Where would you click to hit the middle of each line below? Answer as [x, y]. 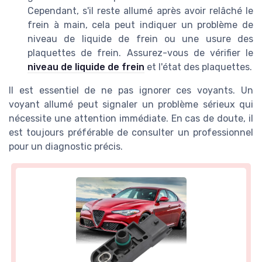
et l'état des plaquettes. [198, 67]
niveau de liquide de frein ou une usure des [140, 39]
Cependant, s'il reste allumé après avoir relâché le [140, 11]
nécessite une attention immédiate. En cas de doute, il [131, 119]
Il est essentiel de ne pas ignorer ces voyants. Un [131, 91]
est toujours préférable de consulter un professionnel [131, 133]
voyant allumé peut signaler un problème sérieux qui [131, 105]
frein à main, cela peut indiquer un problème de [140, 25]
